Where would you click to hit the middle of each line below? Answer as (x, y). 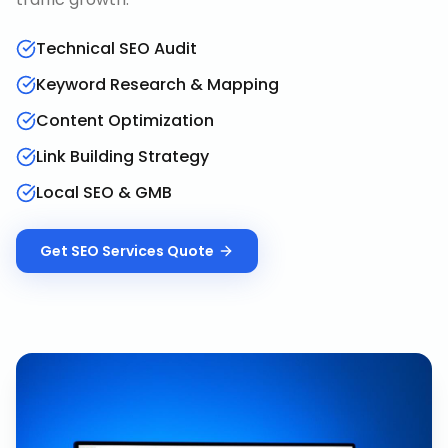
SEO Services (117, 251)
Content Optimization (125, 120)
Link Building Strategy (122, 156)
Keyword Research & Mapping (157, 84)
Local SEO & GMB (104, 192)
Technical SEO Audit (116, 48)
